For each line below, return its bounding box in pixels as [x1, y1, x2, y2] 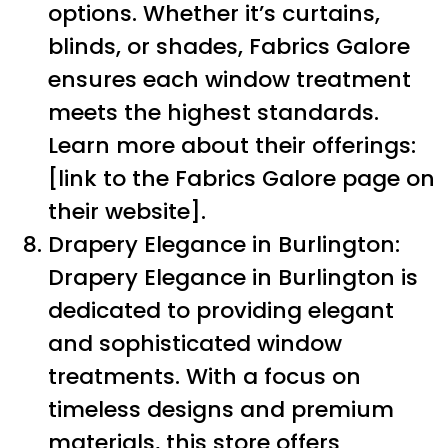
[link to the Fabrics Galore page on [48, 162, 435, 194]
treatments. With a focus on [48, 360, 361, 392]
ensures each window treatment [48, 63, 411, 95]
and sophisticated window [48, 327, 342, 359]
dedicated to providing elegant [48, 294, 394, 326]
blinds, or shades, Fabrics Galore [48, 30, 410, 62]
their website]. [48, 195, 206, 227]
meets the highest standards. [48, 96, 379, 128]
